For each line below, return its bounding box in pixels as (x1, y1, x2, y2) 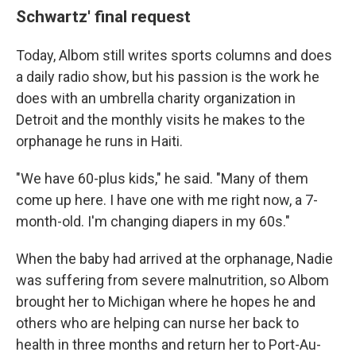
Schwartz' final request (16, 6, 191, 26)
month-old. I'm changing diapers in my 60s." (16, 212, 290, 230)
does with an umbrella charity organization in (16, 89, 296, 106)
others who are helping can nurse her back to (16, 314, 299, 331)
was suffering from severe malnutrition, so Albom (16, 271, 329, 288)
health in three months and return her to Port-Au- (16, 335, 321, 353)
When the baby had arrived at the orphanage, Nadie (16, 250, 333, 267)
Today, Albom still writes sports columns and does (16, 46, 332, 64)
